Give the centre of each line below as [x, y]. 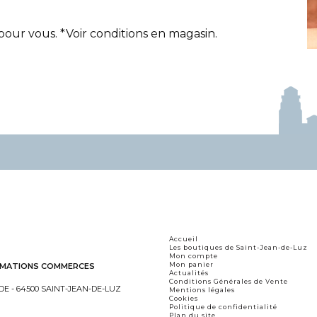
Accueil [184, 238]
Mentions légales [202, 289]
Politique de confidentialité [223, 306]
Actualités [189, 272]
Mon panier [191, 264]
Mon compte [194, 255]
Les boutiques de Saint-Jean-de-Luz [238, 247]
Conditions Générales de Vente [229, 281]
